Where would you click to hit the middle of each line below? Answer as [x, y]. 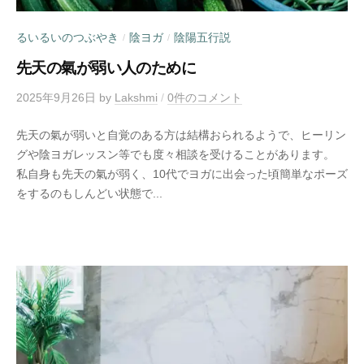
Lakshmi [136, 98]
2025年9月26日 [56, 98]
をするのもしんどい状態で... [89, 193]
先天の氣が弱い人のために [106, 68]
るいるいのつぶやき [67, 38]
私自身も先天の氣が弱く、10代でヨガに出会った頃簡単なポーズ [182, 174]
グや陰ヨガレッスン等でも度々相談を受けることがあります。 [175, 154]
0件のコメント [205, 98]
